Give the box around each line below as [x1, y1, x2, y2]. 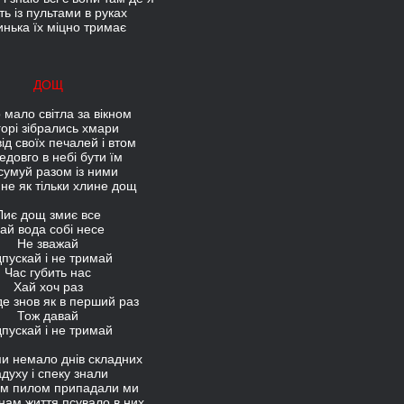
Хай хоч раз [13, 280, 83, 294]
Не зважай [17, 236, 78, 251]
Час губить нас [5, 265, 91, 280]
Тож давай [17, 308, 78, 323]
